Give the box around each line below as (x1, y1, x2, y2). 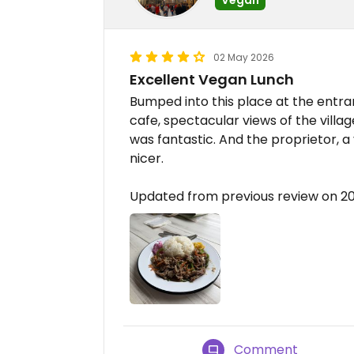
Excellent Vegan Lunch (130, 70, 294, 89)
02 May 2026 (213, 51, 274, 64)
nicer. (130, 149, 164, 168)
